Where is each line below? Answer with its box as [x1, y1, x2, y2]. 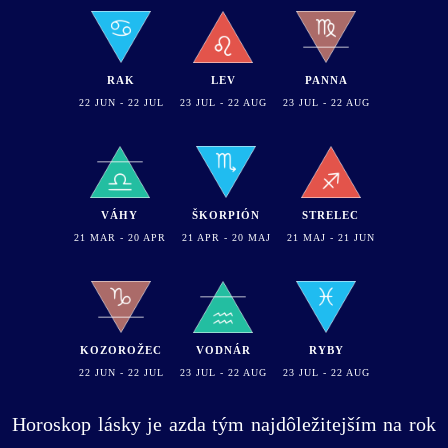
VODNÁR [195, 343, 251, 356]
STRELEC [302, 208, 359, 221]
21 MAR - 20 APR [73, 231, 166, 243]
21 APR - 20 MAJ [181, 231, 271, 243]
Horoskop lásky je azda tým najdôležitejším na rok [12, 412, 436, 435]
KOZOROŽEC [80, 343, 162, 356]
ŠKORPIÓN [192, 208, 260, 221]
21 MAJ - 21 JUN [286, 231, 375, 243]
